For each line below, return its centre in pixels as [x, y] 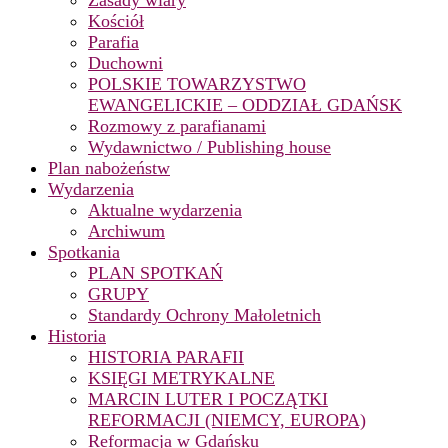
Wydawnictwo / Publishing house [209, 147]
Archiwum [126, 231]
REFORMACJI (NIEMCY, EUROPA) [227, 420]
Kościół [116, 21]
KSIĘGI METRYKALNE [181, 378]
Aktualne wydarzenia [165, 210]
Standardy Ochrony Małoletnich [204, 315]
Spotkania [84, 252]
